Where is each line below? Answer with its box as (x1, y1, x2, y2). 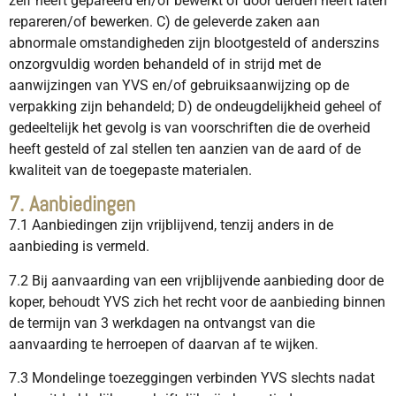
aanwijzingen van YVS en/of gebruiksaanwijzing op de (9, 76, 349, 94)
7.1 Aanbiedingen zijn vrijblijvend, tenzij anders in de (9, 217, 333, 234)
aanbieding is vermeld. (9, 238, 149, 255)
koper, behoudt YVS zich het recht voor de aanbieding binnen (9, 293, 385, 310)
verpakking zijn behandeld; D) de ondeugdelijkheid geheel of (9, 97, 382, 115)
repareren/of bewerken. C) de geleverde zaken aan (9, 12, 320, 30)
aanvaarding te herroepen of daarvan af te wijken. (9, 335, 318, 353)
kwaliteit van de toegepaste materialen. (9, 161, 252, 179)
